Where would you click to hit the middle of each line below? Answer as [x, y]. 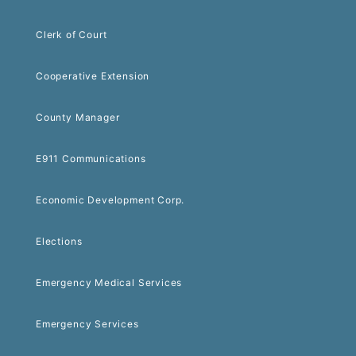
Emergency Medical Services [109, 283]
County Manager [78, 118]
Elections [59, 242]
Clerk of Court [72, 35]
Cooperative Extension [93, 76]
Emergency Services [87, 324]
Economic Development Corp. [110, 200]
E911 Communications [91, 159]
